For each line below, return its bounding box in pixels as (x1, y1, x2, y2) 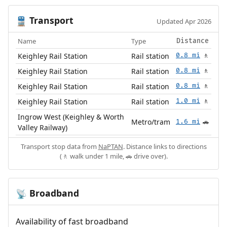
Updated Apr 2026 (157, 17, 212, 26)
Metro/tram (131, 117, 171, 127)
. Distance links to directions (123, 142, 207, 152)
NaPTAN (98, 142, 123, 152)
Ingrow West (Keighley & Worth (18, 112, 125, 122)
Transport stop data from (20, 142, 98, 152)
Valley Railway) (18, 123, 68, 133)
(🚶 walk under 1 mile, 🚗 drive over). (59, 152, 168, 161)
